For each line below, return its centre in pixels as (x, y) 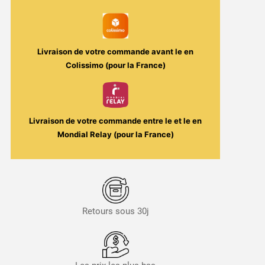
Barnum (26, 75)
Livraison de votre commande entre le (102, 121)
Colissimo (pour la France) (115, 65)
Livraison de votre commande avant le (111, 52)
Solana (24, 119)
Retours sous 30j (115, 211)
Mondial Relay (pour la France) (115, 135)
